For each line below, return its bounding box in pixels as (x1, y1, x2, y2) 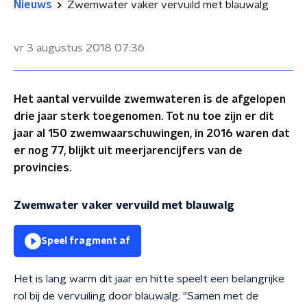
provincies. (14, 162, 71, 173)
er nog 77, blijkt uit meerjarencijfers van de (14, 145, 243, 156)
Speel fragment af (41, 236, 130, 246)
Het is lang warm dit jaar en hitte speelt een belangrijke (14, 273, 284, 284)
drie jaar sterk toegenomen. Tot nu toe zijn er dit (14, 111, 274, 122)
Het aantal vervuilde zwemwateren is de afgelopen (14, 94, 286, 105)
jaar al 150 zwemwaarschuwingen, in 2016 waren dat (14, 128, 290, 139)
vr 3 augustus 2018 (14, 42, 112, 53)
